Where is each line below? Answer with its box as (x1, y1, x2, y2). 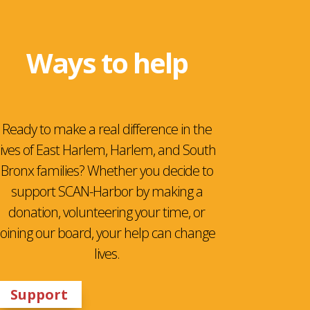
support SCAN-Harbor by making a (10, 181, 203, 201)
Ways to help (26, 43, 188, 82)
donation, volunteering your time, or (8, 202, 206, 221)
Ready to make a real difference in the (1, 119, 212, 138)
